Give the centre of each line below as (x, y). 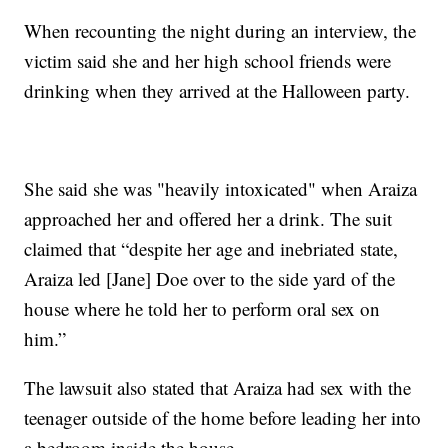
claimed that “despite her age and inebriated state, (211, 248)
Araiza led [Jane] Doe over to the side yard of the (210, 278)
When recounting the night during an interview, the (220, 30)
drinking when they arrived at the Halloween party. (217, 90)
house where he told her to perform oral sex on (202, 308)
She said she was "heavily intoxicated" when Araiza (221, 188)
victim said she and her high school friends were (208, 60)
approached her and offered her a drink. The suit (208, 218)
